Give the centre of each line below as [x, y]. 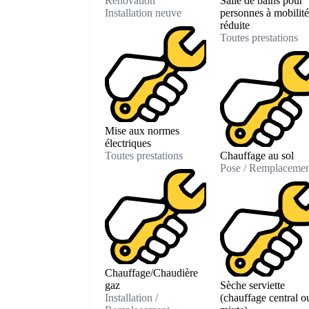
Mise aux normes [142, 130]
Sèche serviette [252, 286]
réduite [235, 26]
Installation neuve [143, 13]
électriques [128, 143]
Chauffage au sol [257, 155]
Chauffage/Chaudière [151, 273]
